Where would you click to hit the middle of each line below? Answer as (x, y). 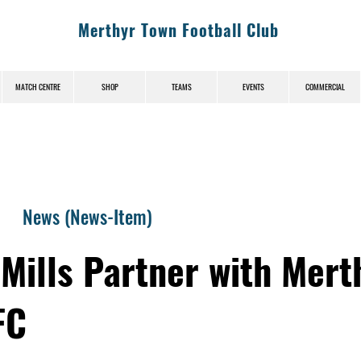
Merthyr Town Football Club (178, 30)
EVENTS (253, 86)
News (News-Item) (87, 216)
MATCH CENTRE (38, 86)
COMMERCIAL (325, 86)
